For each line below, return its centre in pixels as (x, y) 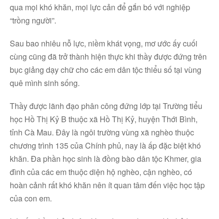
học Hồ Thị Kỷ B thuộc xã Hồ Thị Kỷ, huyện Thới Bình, (104, 119)
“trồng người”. (33, 20)
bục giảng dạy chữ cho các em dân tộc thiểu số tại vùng (106, 70)
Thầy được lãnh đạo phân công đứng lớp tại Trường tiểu (106, 106)
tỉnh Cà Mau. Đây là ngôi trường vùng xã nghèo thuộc (102, 132)
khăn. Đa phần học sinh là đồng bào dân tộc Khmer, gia (106, 159)
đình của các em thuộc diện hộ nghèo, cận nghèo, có (101, 172)
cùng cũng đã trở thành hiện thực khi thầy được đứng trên (108, 56)
